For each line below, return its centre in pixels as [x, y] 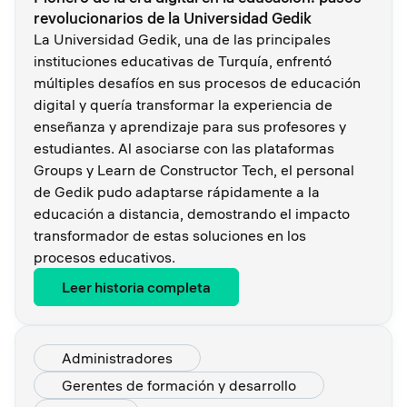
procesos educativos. [104, 257]
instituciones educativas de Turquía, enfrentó [183, 60]
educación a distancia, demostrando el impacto [192, 213]
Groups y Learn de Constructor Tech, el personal [194, 169]
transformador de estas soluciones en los [170, 235]
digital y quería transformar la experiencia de [183, 104]
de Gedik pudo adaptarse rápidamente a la [177, 191]
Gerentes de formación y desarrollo [179, 385]
